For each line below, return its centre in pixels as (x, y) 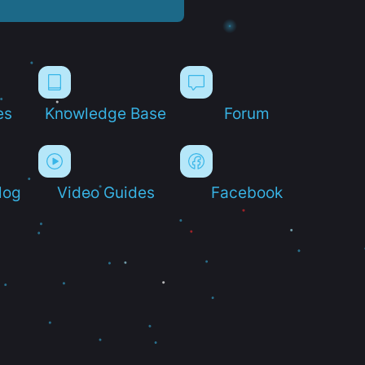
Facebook (247, 192)
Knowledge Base (106, 113)
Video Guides (106, 192)
